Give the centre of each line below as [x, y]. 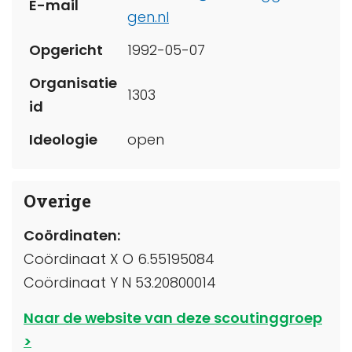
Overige [57, 200]
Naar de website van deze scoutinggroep [173, 317]
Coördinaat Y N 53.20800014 [120, 282]
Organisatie [73, 82]
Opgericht [66, 49]
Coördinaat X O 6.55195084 [119, 258]
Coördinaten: [72, 235]
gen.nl [148, 16]
